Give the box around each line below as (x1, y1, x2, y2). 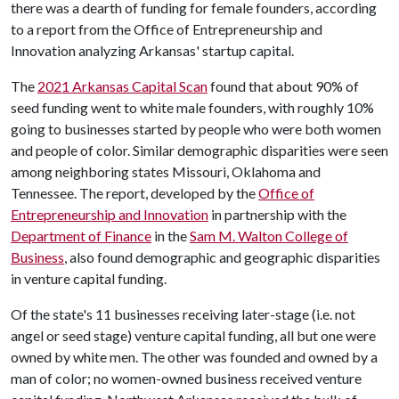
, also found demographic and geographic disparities (64, 248, 380, 265)
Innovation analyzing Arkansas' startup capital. (11, 42, 294, 59)
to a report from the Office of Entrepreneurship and (11, 20, 322, 37)
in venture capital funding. (11, 270, 167, 287)
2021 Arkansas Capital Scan (37, 77, 208, 94)
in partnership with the (208, 206, 346, 223)
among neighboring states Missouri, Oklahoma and (11, 163, 321, 180)
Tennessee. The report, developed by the (11, 184, 258, 201)
